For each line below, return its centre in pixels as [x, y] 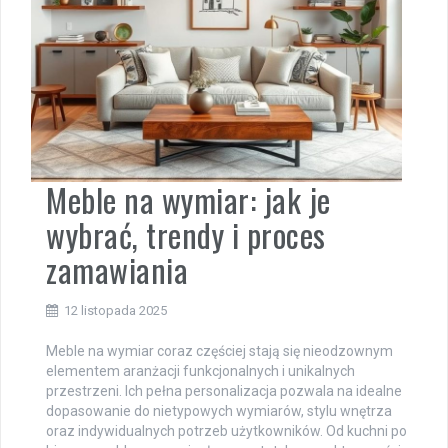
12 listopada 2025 [115, 310]
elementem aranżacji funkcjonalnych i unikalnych [200, 370]
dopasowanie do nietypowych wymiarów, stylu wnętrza [219, 410]
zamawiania [117, 269]
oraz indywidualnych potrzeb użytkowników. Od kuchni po [226, 430]
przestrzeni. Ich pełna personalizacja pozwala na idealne [224, 390]
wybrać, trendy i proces [186, 234]
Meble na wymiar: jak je [188, 199]
